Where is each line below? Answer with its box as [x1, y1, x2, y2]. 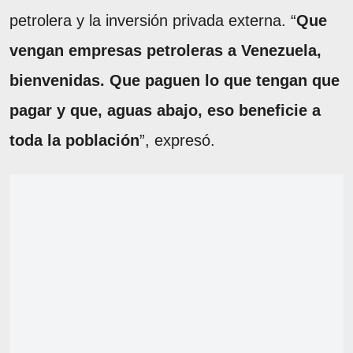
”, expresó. [139, 132, 215, 150]
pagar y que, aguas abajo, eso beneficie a [9, 102, 321, 120]
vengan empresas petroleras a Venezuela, [9, 42, 321, 60]
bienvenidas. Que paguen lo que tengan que [9, 72, 340, 90]
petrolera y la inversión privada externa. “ [9, 12, 296, 30]
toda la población [9, 132, 139, 150]
